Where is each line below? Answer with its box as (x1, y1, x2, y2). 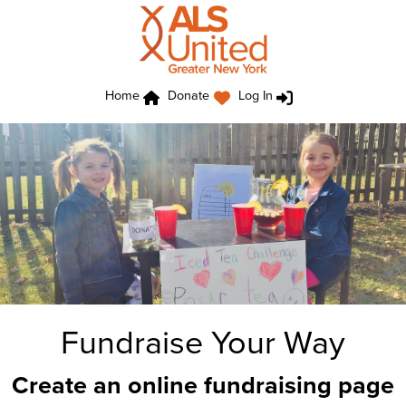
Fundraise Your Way (61, 317, 345, 366)
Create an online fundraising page (12, 366, 394, 403)
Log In (237, 84, 273, 105)
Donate (168, 84, 210, 105)
